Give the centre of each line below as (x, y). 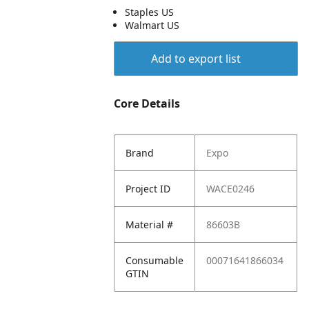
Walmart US (152, 25)
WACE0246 (231, 189)
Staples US (150, 12)
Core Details (147, 103)
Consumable (155, 260)
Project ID (148, 189)
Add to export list (196, 59)
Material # (150, 225)
